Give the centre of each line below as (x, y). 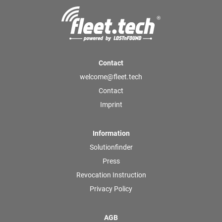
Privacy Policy (111, 189)
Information (111, 134)
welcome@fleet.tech (111, 77)
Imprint (111, 105)
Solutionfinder (111, 147)
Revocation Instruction (111, 175)
